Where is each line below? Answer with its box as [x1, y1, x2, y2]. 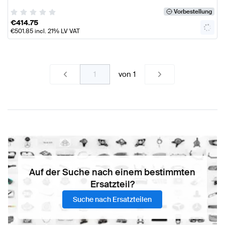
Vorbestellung [173, 8, 212, 16]
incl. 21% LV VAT [33, 27, 80, 36]
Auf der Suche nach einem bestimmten [29, 166, 196, 179]
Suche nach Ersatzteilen [73, 195, 152, 204]
